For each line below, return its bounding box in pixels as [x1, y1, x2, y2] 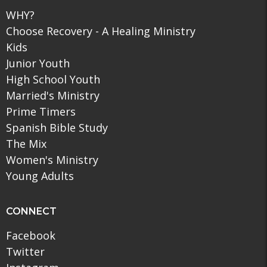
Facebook [6, 228, 55, 243]
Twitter [6, 244, 45, 259]
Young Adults [6, 168, 74, 183]
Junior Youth [6, 55, 70, 70]
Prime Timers [6, 104, 76, 119]
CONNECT [6, 205, 57, 217]
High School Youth [6, 72, 100, 86]
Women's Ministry [6, 152, 98, 167]
